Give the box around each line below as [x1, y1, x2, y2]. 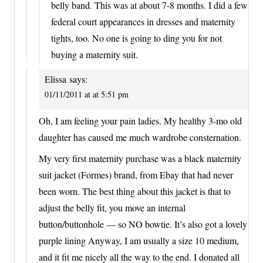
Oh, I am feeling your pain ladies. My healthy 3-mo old [39, 114, 242, 127]
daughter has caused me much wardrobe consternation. [39, 130, 241, 143]
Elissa [45, 72, 66, 85]
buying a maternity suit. [51, 48, 138, 60]
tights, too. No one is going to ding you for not [51, 31, 222, 44]
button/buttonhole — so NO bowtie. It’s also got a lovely [39, 217, 247, 230]
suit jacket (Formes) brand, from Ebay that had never [39, 168, 233, 181]
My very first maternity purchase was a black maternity [39, 151, 241, 164]
